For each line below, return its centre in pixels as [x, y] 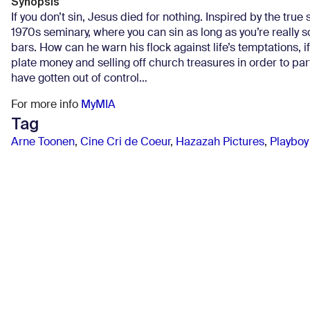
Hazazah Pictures [220, 142]
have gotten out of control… [79, 79]
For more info [46, 105]
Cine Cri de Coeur [125, 142]
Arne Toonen [43, 142]
